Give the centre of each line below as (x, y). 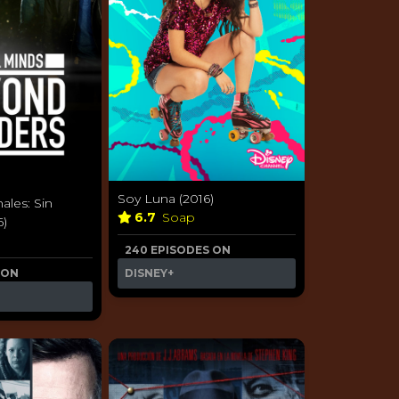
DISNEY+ (149, 273)
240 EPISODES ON (178, 249)
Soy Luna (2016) (166, 198)
